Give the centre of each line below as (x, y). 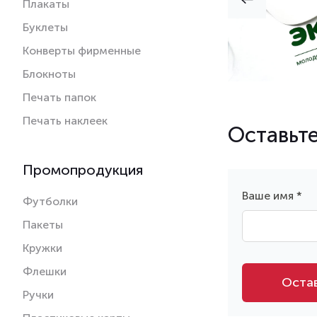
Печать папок (59, 97)
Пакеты (43, 224)
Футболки (50, 201)
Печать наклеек (65, 120)
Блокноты (49, 74)
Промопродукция (83, 169)
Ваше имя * (272, 195)
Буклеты (45, 27)
